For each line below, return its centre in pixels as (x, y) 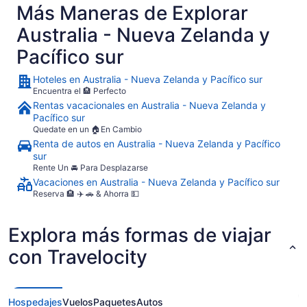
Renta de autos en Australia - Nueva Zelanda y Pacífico (157, 144)
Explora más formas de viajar (140, 235)
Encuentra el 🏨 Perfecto (79, 91)
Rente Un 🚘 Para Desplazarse (90, 168)
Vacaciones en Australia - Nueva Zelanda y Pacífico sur (156, 182)
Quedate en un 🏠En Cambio (87, 130)
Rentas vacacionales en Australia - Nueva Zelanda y (149, 106)
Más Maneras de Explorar (132, 13)
